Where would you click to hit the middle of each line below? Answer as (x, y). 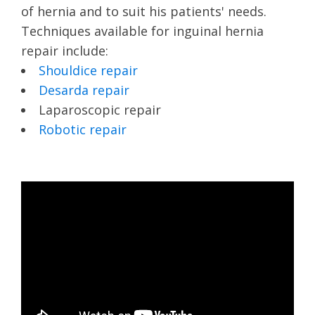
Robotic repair (83, 129)
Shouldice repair (88, 70)
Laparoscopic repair (100, 109)
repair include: (65, 50)
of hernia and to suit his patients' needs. (144, 11)
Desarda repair (84, 90)
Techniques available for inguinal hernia (142, 31)
